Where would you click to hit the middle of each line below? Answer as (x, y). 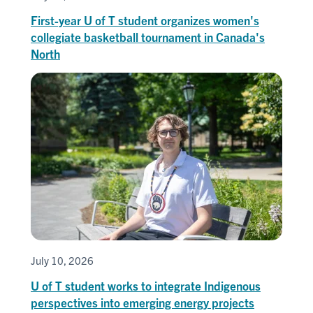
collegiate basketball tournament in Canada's (148, 36)
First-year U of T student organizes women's (145, 20)
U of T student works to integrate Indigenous (146, 285)
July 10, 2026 (62, 260)
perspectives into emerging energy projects (143, 302)
